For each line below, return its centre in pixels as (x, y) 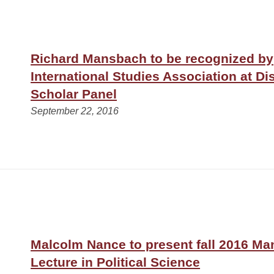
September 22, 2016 (75, 111)
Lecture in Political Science (116, 262)
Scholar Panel (74, 94)
